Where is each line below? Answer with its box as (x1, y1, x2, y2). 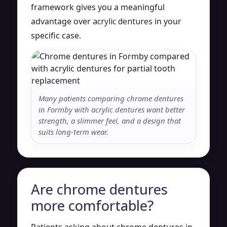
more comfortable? (31, 196, 154, 215)
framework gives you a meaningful (31, 1, 165, 13)
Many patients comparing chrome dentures (39, 93, 183, 103)
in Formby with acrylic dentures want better (39, 104, 185, 115)
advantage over (31, 15, 93, 27)
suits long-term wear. (39, 126, 108, 137)
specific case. (31, 29, 81, 41)
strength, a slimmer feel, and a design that (39, 115, 181, 126)
